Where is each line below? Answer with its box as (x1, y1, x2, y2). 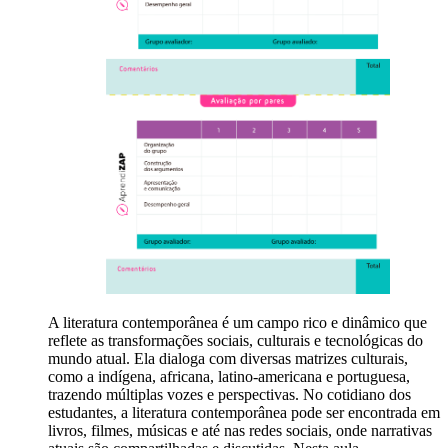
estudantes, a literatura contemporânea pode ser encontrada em (48, 404, 440, 422)
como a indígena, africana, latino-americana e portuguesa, (48, 368, 410, 386)
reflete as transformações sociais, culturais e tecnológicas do (48, 332, 423, 350)
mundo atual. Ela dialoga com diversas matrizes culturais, (48, 350, 408, 368)
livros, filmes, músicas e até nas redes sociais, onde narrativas (48, 422, 432, 440)
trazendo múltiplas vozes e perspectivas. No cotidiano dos (48, 386, 411, 404)
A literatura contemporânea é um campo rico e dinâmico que (48, 314, 427, 332)
